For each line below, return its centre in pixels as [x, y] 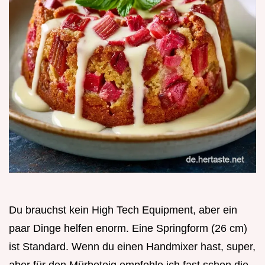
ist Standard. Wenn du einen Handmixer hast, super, [132, 246]
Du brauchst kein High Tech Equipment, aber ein [123, 210]
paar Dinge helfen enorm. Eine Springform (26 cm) [128, 228]
